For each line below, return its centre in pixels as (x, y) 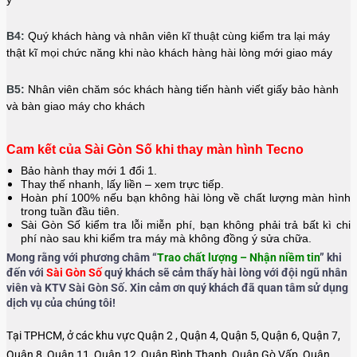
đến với (26, 272)
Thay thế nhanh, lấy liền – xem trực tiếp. (122, 184)
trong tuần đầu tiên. (70, 211)
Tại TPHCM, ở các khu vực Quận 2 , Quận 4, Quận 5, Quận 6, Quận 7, (173, 336)
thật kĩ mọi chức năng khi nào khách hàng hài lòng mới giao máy (169, 52)
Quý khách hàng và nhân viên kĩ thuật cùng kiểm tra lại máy (177, 35)
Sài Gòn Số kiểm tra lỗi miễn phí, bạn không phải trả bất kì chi (186, 224)
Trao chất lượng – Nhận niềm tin (238, 257)
